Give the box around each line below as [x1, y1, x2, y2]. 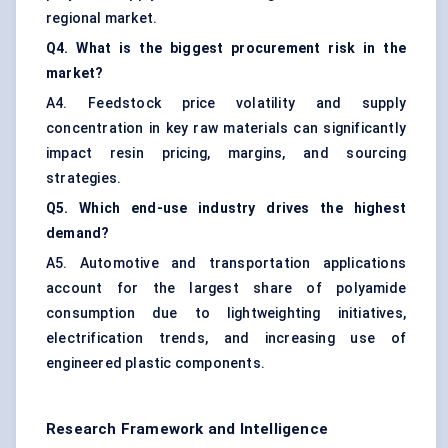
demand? [46, 225, 110, 242]
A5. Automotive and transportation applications [46, 255, 406, 272]
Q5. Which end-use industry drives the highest [46, 200, 406, 217]
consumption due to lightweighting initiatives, [46, 305, 406, 322]
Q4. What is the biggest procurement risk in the [46, 40, 406, 57]
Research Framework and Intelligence [46, 420, 328, 439]
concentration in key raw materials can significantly [46, 120, 406, 137]
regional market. [46, 10, 158, 27]
